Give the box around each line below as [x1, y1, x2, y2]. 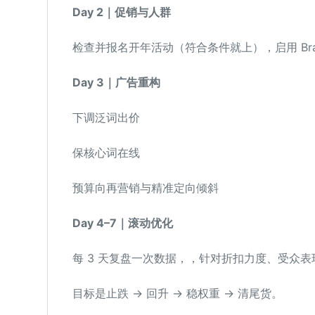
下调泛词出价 [72, 110, 140, 124]
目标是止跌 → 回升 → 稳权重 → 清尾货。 [72, 286, 283, 300]
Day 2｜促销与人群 [72, 5, 171, 19]
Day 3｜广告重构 [72, 75, 160, 89]
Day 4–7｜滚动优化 [72, 216, 173, 230]
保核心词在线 [72, 146, 140, 160]
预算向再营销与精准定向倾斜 [72, 181, 219, 195]
